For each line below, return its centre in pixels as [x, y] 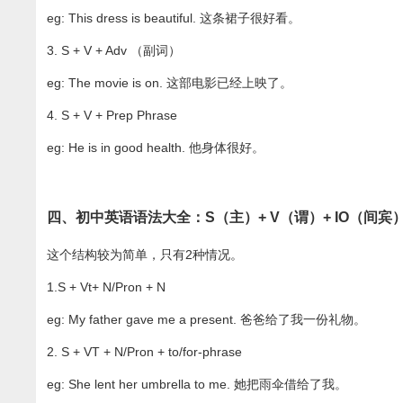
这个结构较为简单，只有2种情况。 [145, 255]
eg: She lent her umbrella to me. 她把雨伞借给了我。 [197, 385]
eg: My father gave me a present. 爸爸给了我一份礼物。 [207, 320]
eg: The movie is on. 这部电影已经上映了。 [170, 83]
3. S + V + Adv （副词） [114, 51]
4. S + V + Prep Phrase [112, 116]
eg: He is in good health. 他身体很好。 [156, 148]
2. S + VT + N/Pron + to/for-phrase [145, 352]
